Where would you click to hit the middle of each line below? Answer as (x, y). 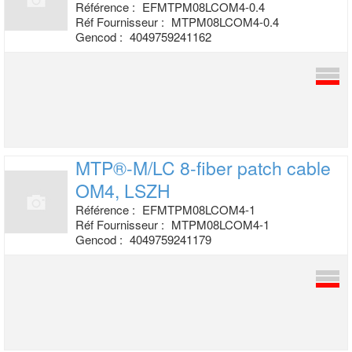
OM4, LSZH (123, 191)
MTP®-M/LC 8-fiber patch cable (203, 168)
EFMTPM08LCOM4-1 (199, 209)
